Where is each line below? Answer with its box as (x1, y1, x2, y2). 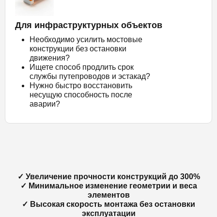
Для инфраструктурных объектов (15, 20, 162, 30)
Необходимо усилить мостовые (30, 35, 142, 44)
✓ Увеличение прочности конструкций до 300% (17, 172, 200, 181)
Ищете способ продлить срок (30, 62, 134, 71)
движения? (30, 53, 70, 62)
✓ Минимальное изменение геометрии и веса (20, 181, 197, 190)
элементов (87, 190, 130, 199)
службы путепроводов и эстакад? (30, 72, 150, 80)
